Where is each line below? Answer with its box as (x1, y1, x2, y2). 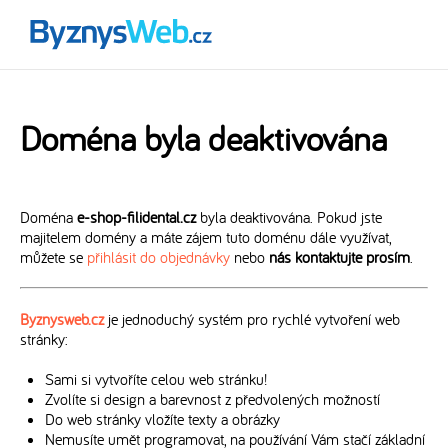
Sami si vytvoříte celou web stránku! (45, 369, 267, 389)
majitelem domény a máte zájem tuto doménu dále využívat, (20, 227, 391, 247)
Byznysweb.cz (20, 309, 104, 329)
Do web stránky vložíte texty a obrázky (45, 409, 280, 429)
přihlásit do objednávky (87, 247, 230, 267)
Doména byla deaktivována (20, 115, 387, 160)
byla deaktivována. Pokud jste (196, 207, 382, 227)
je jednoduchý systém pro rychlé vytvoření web (104, 309, 400, 329)
